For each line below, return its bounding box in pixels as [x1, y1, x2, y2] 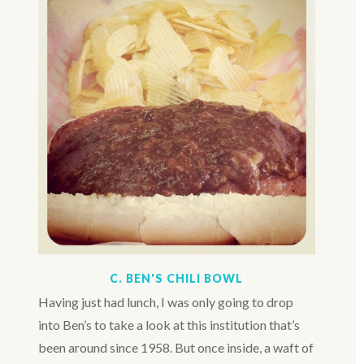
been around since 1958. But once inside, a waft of [37, 340, 314, 356]
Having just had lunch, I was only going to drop [37, 294, 293, 310]
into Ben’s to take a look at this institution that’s [37, 317, 300, 333]
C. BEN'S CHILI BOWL [109, 271, 243, 286]
